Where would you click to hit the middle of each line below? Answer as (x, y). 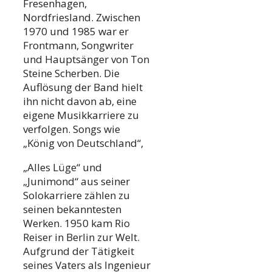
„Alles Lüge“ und (63, 168)
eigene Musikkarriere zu (81, 115)
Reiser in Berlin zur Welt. (81, 237)
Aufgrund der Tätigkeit (79, 251)
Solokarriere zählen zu (76, 195)
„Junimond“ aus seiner (76, 182)
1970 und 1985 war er (76, 32)
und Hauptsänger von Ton (86, 59)
